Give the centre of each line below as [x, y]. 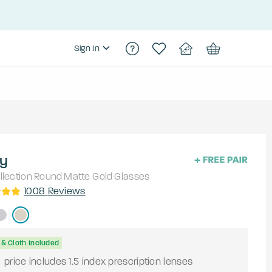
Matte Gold [88, 176]
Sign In [87, 48]
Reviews [66, 191]
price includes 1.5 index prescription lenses [98, 262]
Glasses [132, 176]
